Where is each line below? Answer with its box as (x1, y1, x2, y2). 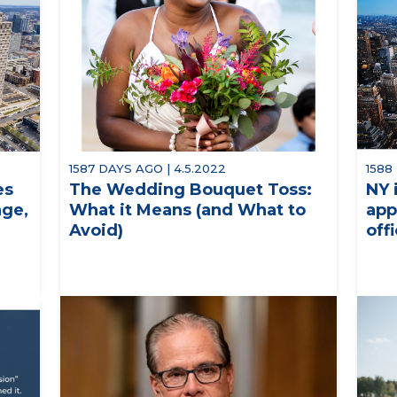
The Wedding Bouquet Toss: (68, 179, 312, 199)
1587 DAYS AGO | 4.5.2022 (68, 160, 226, 175)
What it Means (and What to (68, 199, 306, 220)
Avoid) (68, 220, 123, 240)
